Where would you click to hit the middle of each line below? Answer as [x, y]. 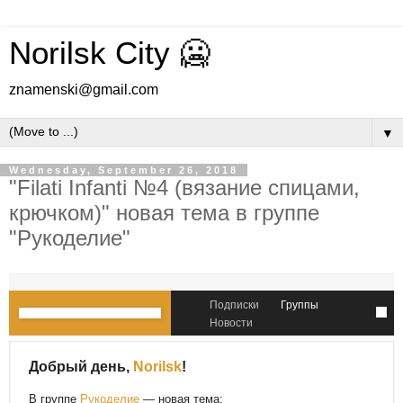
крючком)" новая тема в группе [164, 213]
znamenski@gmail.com [84, 90]
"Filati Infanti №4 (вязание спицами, [184, 188]
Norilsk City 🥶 [110, 53]
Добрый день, [81, 366]
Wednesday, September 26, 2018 [124, 170]
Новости [231, 322]
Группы [300, 304]
